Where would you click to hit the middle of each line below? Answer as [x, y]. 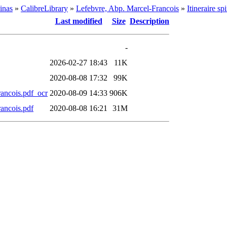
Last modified [79, 21]
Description [149, 21]
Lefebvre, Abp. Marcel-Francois [127, 8]
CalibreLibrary [44, 8]
